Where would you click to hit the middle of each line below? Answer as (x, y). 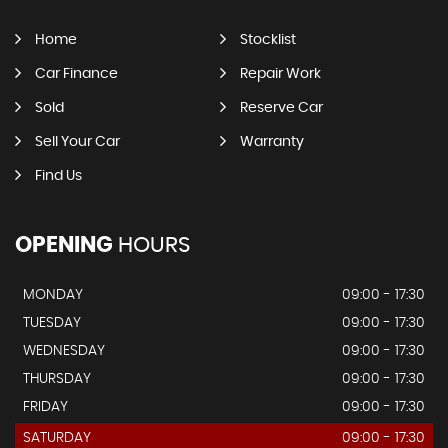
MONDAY (53, 295)
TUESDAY (52, 323)
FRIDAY (45, 407)
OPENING (64, 245)
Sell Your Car (77, 142)
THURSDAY (57, 379)
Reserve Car (281, 108)
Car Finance (76, 74)
